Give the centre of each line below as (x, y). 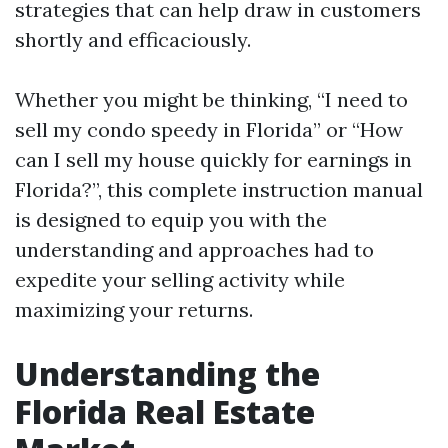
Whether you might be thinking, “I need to (211, 99)
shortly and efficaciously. (133, 39)
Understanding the (167, 373)
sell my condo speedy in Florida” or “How (209, 129)
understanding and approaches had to (194, 249)
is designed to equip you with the (171, 219)
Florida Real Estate (165, 411)
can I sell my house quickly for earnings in (213, 159)
